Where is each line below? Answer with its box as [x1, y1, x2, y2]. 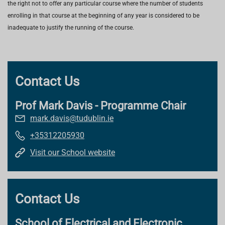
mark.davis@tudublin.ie [30, 114, 114, 123]
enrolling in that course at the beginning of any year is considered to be [8, 12, 199, 19]
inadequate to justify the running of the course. [8, 24, 134, 31]
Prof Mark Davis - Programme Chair [15, 99, 186, 112]
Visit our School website [30, 148, 115, 157]
